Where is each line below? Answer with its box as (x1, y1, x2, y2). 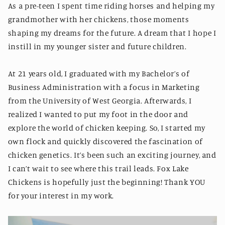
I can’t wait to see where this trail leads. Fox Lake (8, 164, 189, 174)
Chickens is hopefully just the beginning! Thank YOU (8, 177, 205, 187)
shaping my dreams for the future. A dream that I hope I (8, 28, 216, 38)
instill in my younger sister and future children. (8, 42, 187, 52)
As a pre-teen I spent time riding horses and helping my (8, 1, 215, 11)
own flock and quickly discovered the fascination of (8, 137, 203, 147)
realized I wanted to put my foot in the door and (8, 109, 188, 120)
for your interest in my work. (8, 191, 116, 201)
